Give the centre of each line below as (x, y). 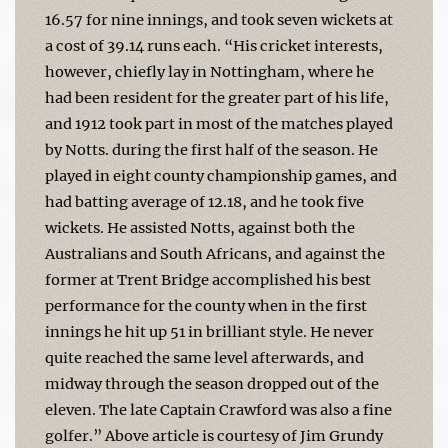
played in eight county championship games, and (221, 175)
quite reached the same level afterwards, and (204, 357)
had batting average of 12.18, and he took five (204, 201)
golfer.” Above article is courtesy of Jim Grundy (214, 435)
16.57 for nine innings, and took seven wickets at (219, 19)
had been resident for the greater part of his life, (217, 97)
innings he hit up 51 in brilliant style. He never (209, 331)
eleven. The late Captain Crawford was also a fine (218, 409)
